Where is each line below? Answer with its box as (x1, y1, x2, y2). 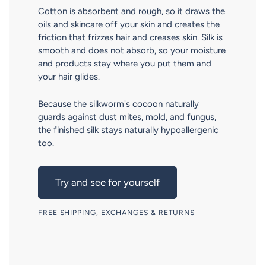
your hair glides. (38, 71, 100, 83)
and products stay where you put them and (38, 58, 211, 69)
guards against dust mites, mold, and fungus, (38, 112, 216, 123)
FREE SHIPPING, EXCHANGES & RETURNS (38, 208, 195, 217)
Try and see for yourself (55, 176, 160, 189)
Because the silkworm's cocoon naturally (38, 99, 199, 110)
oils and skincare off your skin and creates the (38, 19, 220, 30)
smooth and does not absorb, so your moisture (38, 45, 226, 56)
